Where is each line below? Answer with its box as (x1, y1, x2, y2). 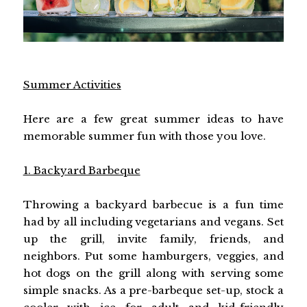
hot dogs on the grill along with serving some (23, 267, 284, 280)
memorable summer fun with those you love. (23, 130, 266, 143)
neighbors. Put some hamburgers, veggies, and (23, 249, 284, 263)
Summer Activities (23, 78, 121, 92)
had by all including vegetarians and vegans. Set (23, 215, 284, 229)
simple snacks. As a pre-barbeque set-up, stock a (23, 284, 284, 297)
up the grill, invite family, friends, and (23, 232, 284, 246)
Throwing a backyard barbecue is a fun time (23, 198, 284, 212)
